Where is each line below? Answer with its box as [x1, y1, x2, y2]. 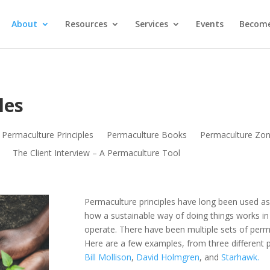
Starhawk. [221, 251, 260, 263]
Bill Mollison [84, 251, 132, 263]
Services [134, 18, 168, 30]
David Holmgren [136, 251, 200, 263]
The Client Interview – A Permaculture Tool [13, 147, 181, 159]
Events [195, 18, 224, 30]
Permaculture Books [107, 129, 187, 141]
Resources [64, 18, 107, 30]
